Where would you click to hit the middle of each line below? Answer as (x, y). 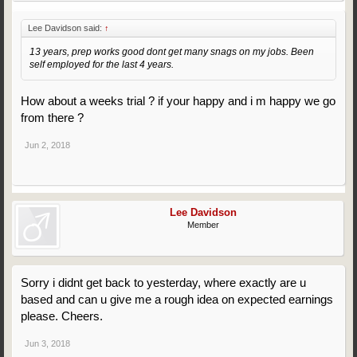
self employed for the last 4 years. (102, 65)
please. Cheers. (62, 316)
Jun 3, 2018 (47, 343)
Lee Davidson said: (66, 28)
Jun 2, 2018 (47, 145)
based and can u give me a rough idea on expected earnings (177, 299)
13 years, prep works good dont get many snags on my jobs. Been (172, 52)
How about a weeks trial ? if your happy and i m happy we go (178, 101)
